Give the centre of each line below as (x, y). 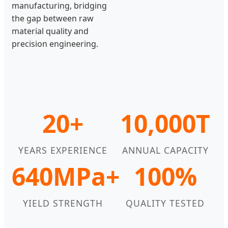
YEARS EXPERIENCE (63, 150)
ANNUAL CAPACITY (165, 150)
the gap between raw (53, 18)
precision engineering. (55, 44)
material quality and (50, 31)
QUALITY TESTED (165, 203)
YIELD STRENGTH (63, 203)
